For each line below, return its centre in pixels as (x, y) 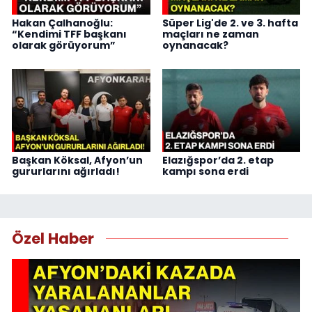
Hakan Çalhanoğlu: (62, 23)
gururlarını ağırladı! (66, 171)
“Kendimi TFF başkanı (69, 34)
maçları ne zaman (210, 34)
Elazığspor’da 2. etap (218, 160)
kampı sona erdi (205, 171)
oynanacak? (195, 46)
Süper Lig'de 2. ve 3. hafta (230, 23)
